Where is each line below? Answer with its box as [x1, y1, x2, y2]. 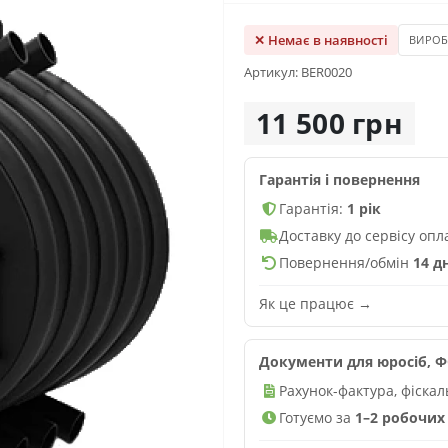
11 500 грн [256, 104, 403, 142]
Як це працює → [259, 294, 372, 313]
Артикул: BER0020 [244, 63, 352, 81]
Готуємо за [279, 408, 355, 427]
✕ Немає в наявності [254, 31, 388, 49]
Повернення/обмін [279, 253, 413, 272]
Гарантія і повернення [259, 170, 420, 189]
